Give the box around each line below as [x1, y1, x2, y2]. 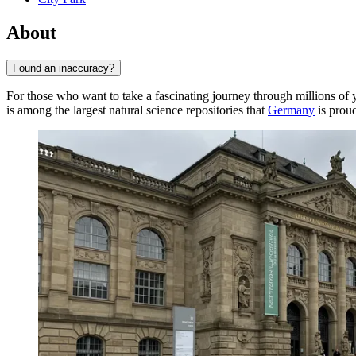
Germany [268, 103, 315, 117]
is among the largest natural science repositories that [6, 103, 268, 117]
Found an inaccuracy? [13, 61, 114, 74]
